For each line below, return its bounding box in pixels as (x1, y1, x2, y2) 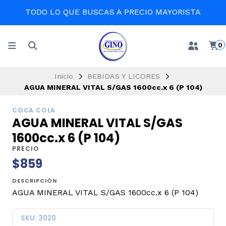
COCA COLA (12, 106, 56, 115)
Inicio (54, 72, 73, 80)
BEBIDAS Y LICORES (87, 72, 160, 80)
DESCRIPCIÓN (12, 177, 57, 185)
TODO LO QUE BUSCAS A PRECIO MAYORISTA (25, 7, 201, 17)
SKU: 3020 (21, 213, 56, 223)
